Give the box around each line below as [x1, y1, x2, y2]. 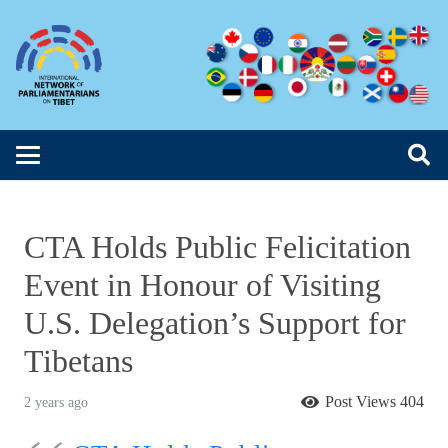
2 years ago [24, 394, 88, 410]
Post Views [325, 393, 400, 410]
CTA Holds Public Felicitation [24, 229, 411, 265]
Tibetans [24, 343, 133, 379]
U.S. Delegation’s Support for [24, 305, 406, 341]
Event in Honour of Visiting [24, 267, 381, 303]
